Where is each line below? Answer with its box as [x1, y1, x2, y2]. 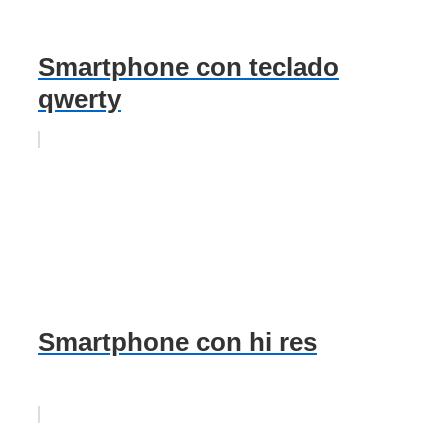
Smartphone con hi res [38, 326, 317, 357]
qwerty [38, 84, 121, 115]
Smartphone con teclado [38, 52, 339, 83]
